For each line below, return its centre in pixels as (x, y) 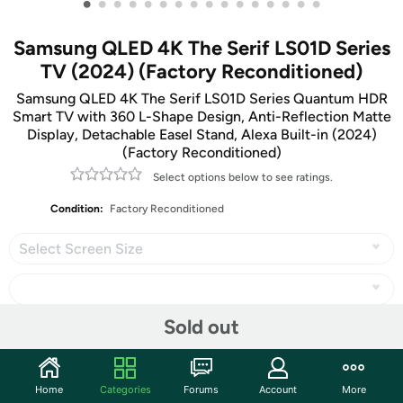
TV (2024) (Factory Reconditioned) (201, 72)
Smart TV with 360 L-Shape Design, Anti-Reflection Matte (201, 116)
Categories (125, 389)
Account (278, 389)
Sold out (201, 327)
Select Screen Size (81, 249)
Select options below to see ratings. (243, 177)
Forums (201, 389)
